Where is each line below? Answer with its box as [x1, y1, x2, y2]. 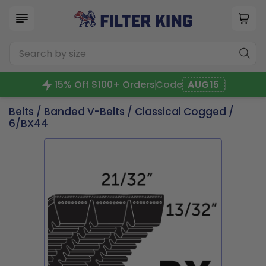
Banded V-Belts [44, 104, 125, 119]
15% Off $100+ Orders [55, 78, 156, 91]
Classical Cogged [135, 104, 226, 119]
